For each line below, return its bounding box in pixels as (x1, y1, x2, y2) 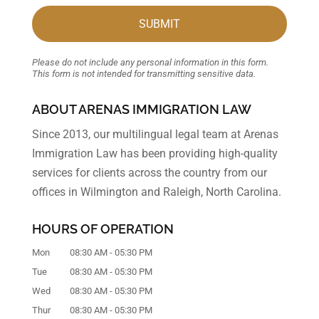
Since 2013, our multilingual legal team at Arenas (31, 127, 278, 142)
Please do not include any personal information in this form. (31, 57, 268, 68)
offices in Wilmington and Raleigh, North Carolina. (31, 185, 281, 199)
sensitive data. (197, 68, 256, 80)
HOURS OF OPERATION (31, 221, 174, 237)
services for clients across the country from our (31, 166, 267, 180)
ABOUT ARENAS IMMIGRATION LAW (31, 102, 251, 117)
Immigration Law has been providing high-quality (31, 147, 278, 161)
